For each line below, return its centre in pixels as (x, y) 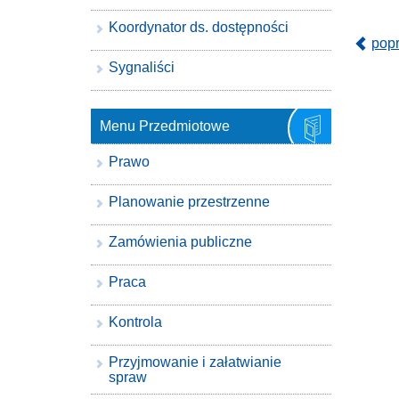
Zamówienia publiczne (180, 242)
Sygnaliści (142, 67)
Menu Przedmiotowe (165, 126)
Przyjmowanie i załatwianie (195, 362)
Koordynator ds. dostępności (199, 27)
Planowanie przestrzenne (189, 202)
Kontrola (135, 322)
